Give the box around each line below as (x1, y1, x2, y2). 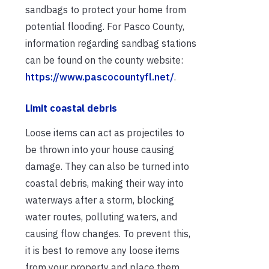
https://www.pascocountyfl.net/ (25, 71, 174, 83)
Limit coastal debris (25, 102, 117, 115)
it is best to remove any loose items (25, 244, 180, 257)
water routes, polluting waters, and (25, 211, 177, 223)
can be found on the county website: (25, 54, 183, 67)
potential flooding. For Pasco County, (25, 20, 184, 33)
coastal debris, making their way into (25, 177, 184, 190)
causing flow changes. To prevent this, (25, 228, 190, 240)
